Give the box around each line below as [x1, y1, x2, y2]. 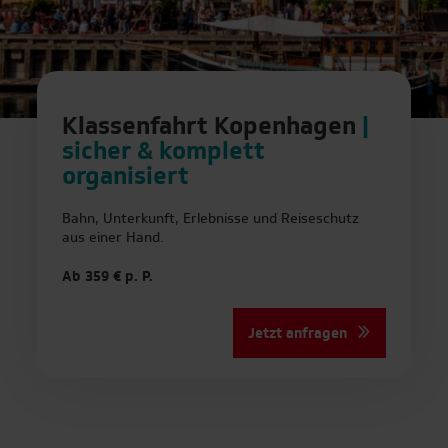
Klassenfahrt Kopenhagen [62, 116, 363, 141]
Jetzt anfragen [247, 328, 347, 343]
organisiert [62, 166, 190, 191]
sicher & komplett [62, 141, 266, 166]
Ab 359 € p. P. [62, 271, 158, 286]
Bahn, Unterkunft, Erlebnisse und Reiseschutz [62, 213, 360, 228]
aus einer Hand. [62, 232, 165, 247]
